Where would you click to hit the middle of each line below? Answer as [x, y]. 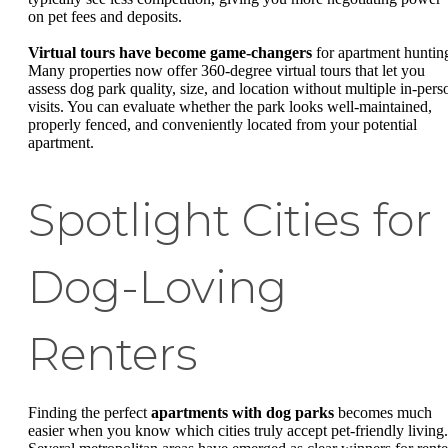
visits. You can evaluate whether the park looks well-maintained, [230, 106]
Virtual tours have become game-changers [170, 52]
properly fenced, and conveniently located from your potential [222, 124]
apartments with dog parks [242, 412]
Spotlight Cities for [230, 219]
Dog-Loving [157, 286]
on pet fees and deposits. [105, 17]
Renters [113, 353]
